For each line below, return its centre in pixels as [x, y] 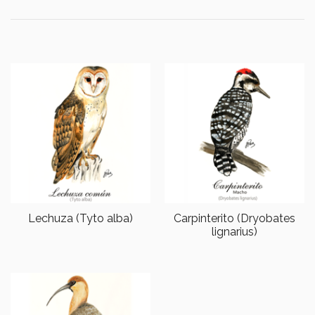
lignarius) [234, 231]
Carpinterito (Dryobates [234, 218]
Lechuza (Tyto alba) [81, 218]
